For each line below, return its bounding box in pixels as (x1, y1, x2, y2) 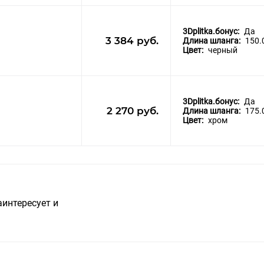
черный (208, 45, 237, 55)
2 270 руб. (107, 105, 159, 117)
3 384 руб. (105, 35, 159, 47)
